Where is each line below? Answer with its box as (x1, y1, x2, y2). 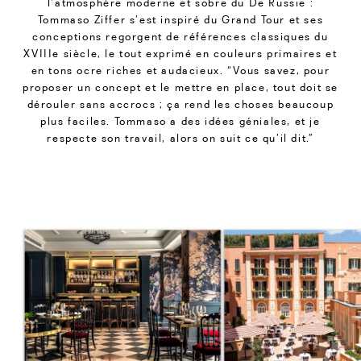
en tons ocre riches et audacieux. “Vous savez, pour (31, 64, 330, 77)
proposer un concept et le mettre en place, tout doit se (22, 81, 338, 94)
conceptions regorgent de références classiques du (32, 30, 329, 44)
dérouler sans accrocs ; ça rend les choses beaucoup (27, 98, 334, 111)
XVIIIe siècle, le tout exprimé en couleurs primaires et (23, 47, 338, 60)
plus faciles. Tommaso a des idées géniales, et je (40, 114, 321, 128)
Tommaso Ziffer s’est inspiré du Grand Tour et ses (37, 13, 324, 27)
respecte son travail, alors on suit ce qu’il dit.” (47, 131, 314, 145)
